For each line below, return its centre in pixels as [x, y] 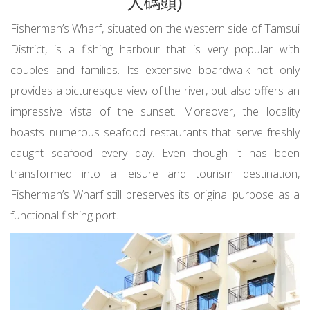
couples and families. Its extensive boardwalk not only [155, 70]
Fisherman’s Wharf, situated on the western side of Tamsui [155, 28]
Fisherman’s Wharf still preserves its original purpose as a [155, 194]
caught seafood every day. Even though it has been [155, 153]
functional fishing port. [64, 215]
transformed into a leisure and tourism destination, [155, 173]
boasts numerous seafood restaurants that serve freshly [155, 132]
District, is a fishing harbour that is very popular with [155, 49]
